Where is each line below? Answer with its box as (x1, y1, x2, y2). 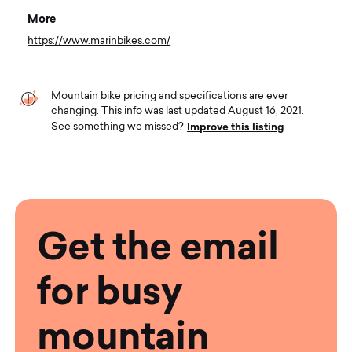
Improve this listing (187, 120, 284, 133)
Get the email (37, 223, 278, 269)
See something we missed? (51, 122, 187, 133)
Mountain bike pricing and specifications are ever (51, 90, 288, 101)
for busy (37, 268, 182, 313)
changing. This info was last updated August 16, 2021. (51, 105, 305, 116)
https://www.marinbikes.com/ (27, 35, 171, 46)
